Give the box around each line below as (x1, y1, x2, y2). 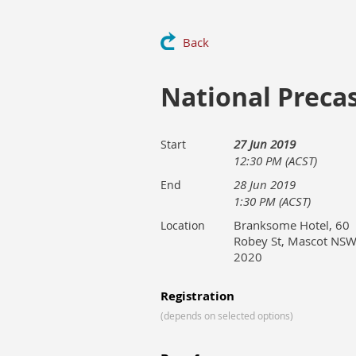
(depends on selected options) (161, 309, 293, 322)
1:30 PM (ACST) (234, 193, 311, 209)
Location (161, 218, 205, 233)
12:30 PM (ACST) (234, 153, 317, 168)
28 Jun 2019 (234, 176, 296, 192)
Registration (161, 288, 234, 304)
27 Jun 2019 (234, 136, 296, 152)
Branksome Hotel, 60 (234, 217, 350, 233)
